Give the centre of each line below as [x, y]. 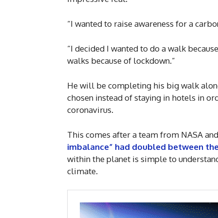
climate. [82, 171]
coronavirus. [90, 110]
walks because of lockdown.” [121, 61]
